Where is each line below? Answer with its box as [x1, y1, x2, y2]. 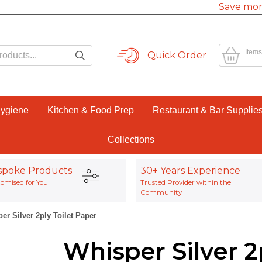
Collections [108, 135, 154, 144]
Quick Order [147, 49, 207, 61]
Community [140, 188, 182, 196]
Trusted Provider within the [140, 178, 231, 187]
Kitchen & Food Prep [47, 105, 134, 115]
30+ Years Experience [140, 165, 240, 176]
